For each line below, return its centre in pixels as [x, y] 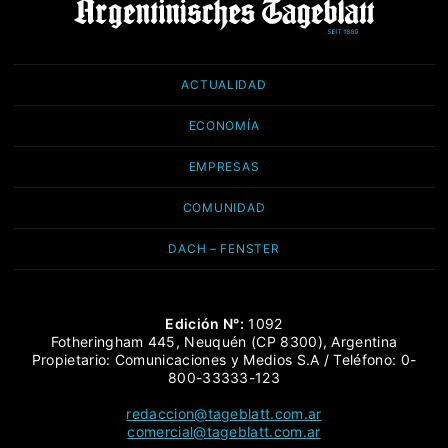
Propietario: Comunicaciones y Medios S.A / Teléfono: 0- [224, 359]
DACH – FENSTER [224, 248]
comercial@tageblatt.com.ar [224, 431]
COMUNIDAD [224, 207]
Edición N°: [204, 323]
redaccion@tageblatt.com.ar [224, 413]
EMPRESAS [224, 166]
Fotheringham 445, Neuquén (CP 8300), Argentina [224, 341]
